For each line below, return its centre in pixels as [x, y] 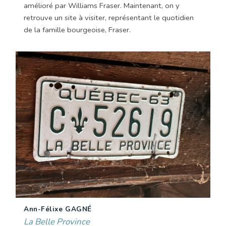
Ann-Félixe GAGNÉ [58, 209]
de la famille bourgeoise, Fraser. [77, 30]
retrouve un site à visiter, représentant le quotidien [109, 18]
